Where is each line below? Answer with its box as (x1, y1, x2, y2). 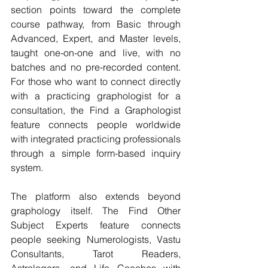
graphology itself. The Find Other (11, 204, 181, 217)
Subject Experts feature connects (11, 218, 181, 231)
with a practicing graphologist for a (11, 89, 181, 102)
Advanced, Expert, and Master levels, (11, 32, 181, 44)
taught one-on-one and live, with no (11, 46, 181, 59)
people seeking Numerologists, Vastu (11, 233, 181, 245)
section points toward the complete (11, 3, 181, 16)
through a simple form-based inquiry (11, 147, 181, 159)
